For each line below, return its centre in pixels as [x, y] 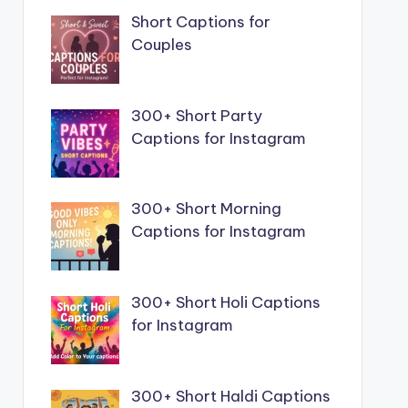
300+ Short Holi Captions [225, 303]
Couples [161, 44]
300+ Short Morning [206, 209]
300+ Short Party [196, 115]
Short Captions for [200, 21]
